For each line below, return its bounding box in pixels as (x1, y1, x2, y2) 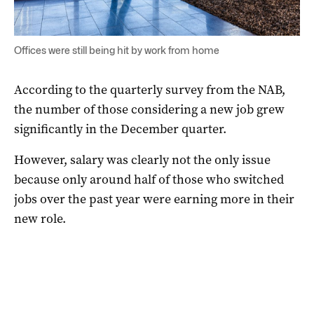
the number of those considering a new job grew (14, 100, 285, 118)
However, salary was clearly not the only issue (14, 151, 271, 168)
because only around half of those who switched (14, 170, 284, 188)
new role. (14, 210, 66, 227)
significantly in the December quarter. (14, 120, 226, 137)
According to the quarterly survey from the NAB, (14, 81, 285, 98)
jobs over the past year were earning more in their (14, 190, 294, 207)
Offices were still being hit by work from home (14, 43, 219, 56)
